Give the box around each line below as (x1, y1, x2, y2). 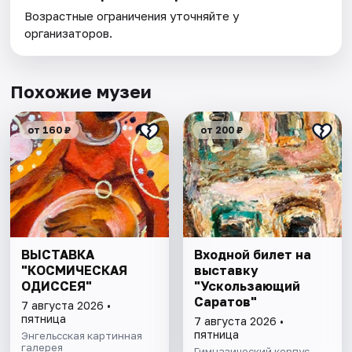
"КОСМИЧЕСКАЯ (21, 262, 128, 279)
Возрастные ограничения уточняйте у (24, 9, 240, 24)
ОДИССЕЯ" (21, 278, 93, 295)
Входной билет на (193, 247, 311, 263)
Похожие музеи (10, 81, 152, 103)
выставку (193, 262, 258, 279)
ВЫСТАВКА (21, 247, 95, 263)
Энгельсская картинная (21, 329, 143, 343)
